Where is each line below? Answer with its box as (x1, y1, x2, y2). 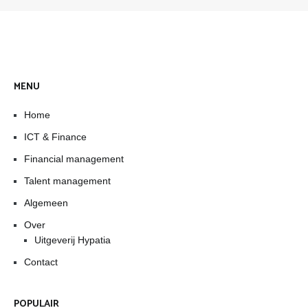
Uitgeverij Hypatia (34, 234, 111, 245)
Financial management (24, 153, 124, 164)
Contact (24, 256, 58, 267)
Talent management (24, 175, 111, 186)
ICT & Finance (24, 131, 87, 142)
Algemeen (24, 197, 68, 208)
